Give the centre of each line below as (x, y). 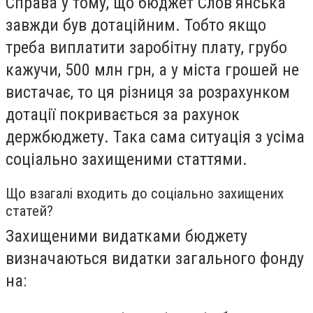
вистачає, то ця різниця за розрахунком (148, 92)
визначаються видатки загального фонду (155, 259)
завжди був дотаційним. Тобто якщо (136, 25)
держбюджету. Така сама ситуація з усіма (155, 137)
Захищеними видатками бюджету (126, 236)
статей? (29, 211)
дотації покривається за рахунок (123, 114)
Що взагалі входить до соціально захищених (145, 194)
